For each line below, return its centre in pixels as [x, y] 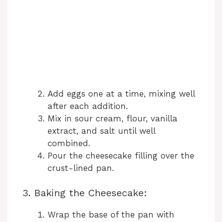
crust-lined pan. [81, 168]
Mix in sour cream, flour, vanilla [112, 118]
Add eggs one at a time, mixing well [121, 93]
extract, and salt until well [101, 131]
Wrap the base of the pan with [111, 215]
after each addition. [88, 106]
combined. [69, 143]
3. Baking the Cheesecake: [85, 193]
